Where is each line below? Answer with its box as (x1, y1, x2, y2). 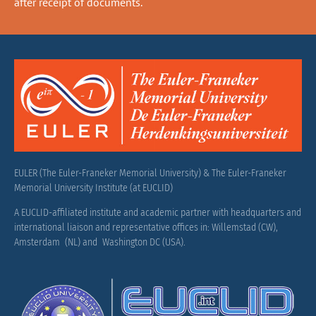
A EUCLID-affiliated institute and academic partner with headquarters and (14, 207, 301, 219)
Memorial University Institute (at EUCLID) (14, 181, 173, 194)
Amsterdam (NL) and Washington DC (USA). (14, 236, 186, 249)
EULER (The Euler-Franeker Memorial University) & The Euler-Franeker (14, 166, 286, 179)
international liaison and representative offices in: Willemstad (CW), (14, 221, 278, 234)
